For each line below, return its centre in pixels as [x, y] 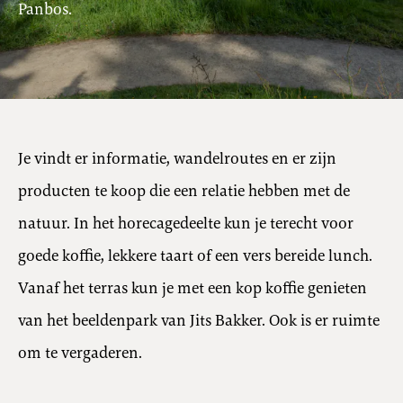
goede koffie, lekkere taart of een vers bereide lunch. [195, 255]
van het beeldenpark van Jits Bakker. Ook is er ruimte [199, 320]
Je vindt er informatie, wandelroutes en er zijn [177, 158]
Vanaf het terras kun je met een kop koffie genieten [193, 288]
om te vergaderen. [80, 353]
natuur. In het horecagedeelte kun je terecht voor [186, 223]
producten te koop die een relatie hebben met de [184, 191]
